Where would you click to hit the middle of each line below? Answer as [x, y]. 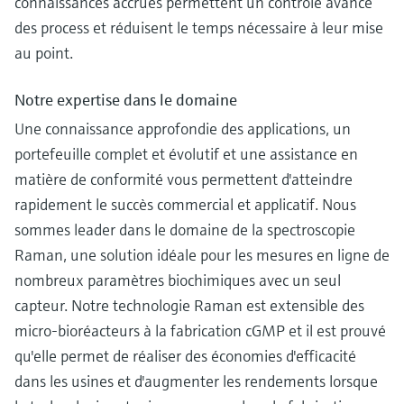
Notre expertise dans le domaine [126, 99]
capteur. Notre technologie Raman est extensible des [189, 305]
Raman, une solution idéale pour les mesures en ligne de [202, 254]
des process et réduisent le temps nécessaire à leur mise [199, 27]
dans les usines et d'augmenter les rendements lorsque [196, 381]
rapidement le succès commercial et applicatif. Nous [185, 204]
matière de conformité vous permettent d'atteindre [184, 179]
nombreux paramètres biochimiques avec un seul [178, 280]
